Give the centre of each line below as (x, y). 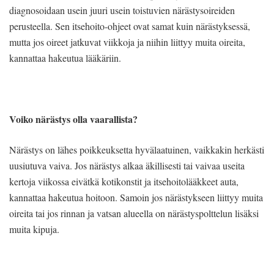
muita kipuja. (34, 229)
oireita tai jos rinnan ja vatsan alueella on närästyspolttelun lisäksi (134, 213)
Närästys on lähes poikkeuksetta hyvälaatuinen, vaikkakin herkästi (137, 149)
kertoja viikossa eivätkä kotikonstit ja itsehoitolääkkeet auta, (124, 181)
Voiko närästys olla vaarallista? (73, 119)
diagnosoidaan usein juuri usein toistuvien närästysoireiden (122, 10)
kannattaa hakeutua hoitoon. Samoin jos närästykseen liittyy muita (136, 197)
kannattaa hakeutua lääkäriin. (65, 57)
